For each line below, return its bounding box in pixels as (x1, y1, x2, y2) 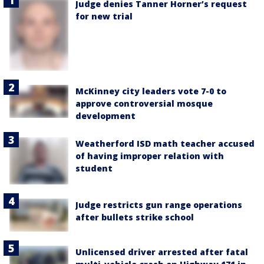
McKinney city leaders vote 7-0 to (75, 85, 226, 97)
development (75, 110, 136, 121)
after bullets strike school (75, 211, 194, 223)
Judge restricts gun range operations (75, 199, 242, 210)
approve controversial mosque (75, 97, 213, 109)
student (75, 162, 113, 174)
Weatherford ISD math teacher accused (75, 137, 255, 149)
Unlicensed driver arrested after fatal (75, 246, 248, 258)
